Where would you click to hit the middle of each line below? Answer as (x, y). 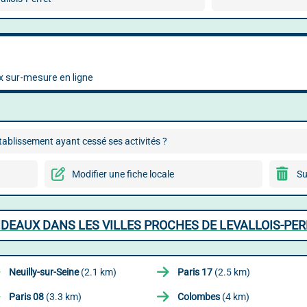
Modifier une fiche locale (123, 174)
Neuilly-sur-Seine (44, 272)
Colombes (199, 297)
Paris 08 (26, 297)
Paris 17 (195, 272)
